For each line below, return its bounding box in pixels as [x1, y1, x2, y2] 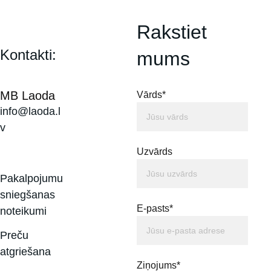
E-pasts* [137, 203, 174, 214]
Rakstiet [137, 21, 213, 43]
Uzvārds [137, 146, 173, 157]
